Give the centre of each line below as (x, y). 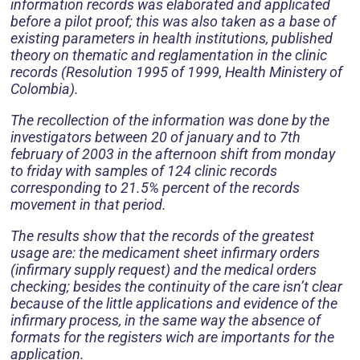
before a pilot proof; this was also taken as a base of (173, 22)
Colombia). (45, 89)
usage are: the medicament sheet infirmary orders (165, 253)
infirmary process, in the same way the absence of (166, 321)
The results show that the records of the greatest (162, 236)
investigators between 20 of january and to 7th (155, 137)
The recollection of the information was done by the (170, 121)
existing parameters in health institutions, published (172, 39)
